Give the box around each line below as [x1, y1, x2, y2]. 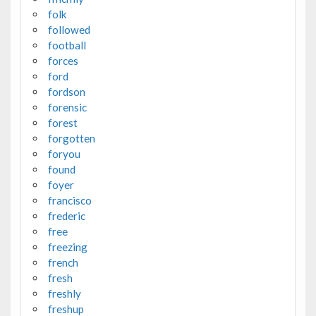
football [47, 38, 86, 51]
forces [47, 54, 78, 67]
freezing [47, 240, 87, 253]
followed [47, 23, 90, 36]
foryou [47, 147, 80, 160]
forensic [47, 100, 87, 114]
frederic [47, 209, 85, 222]
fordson [47, 85, 85, 98]
